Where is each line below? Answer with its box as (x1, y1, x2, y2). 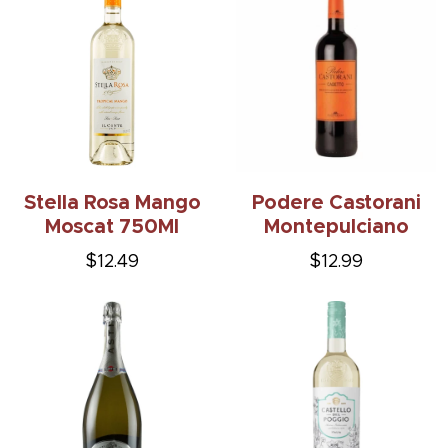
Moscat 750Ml (45, 217, 179, 238)
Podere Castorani (251, 193, 421, 214)
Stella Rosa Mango (23, 193, 201, 214)
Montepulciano (263, 217, 409, 238)
